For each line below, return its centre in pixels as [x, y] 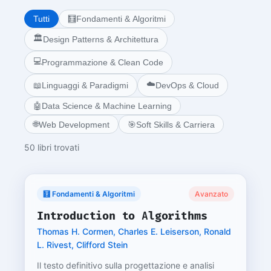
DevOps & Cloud [187, 85]
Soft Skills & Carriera [175, 124]
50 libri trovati [52, 147]
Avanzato [211, 194]
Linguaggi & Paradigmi [85, 85]
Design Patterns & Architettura [101, 39]
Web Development [74, 124]
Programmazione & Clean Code [103, 62]
